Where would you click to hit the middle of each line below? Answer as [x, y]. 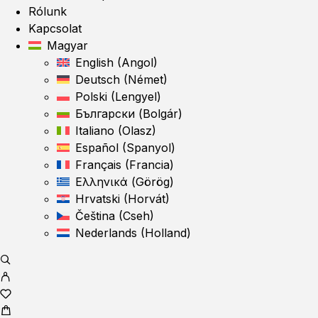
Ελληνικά [102, 182]
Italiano [95, 131]
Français [98, 165]
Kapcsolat [55, 28]
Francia [149, 165]
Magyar [67, 45]
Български [105, 114]
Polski [91, 97]
